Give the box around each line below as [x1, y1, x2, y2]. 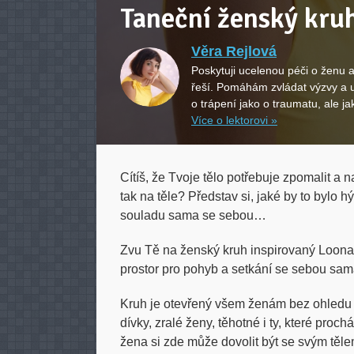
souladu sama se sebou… [120, 209, 266, 222]
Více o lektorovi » [191, 114, 277, 126]
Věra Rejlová [191, 43, 277, 59]
